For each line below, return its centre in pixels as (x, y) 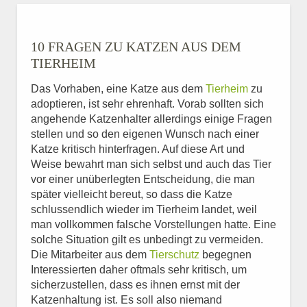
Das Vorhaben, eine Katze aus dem (118, 89)
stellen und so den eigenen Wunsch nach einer (145, 134)
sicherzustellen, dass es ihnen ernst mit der (135, 285)
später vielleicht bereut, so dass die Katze (132, 194)
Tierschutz (174, 255)
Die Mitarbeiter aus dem (90, 255)
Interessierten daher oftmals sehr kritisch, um (139, 270)
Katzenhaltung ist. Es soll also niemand (126, 300)
